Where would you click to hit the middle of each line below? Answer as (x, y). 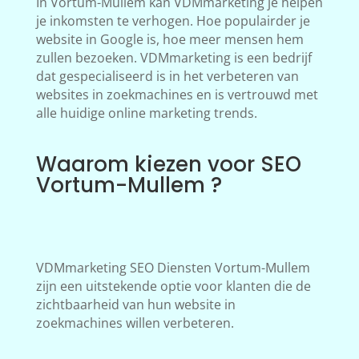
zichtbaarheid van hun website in (135, 305)
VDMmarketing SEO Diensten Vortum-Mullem (173, 268)
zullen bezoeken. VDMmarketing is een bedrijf (173, 58)
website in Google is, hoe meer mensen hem (169, 40)
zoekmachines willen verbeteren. (135, 323)
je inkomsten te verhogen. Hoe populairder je (173, 21)
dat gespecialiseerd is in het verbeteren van (167, 77)
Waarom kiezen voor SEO (168, 165)
